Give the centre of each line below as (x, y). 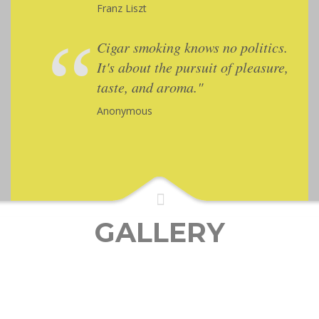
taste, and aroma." (150, 87)
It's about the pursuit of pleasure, (192, 67)
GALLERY (159, 232)
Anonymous (124, 110)
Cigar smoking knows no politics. (192, 47)
